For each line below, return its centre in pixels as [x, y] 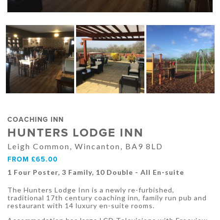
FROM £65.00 [33, 160]
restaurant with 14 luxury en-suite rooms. [81, 206]
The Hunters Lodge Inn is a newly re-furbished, [91, 190]
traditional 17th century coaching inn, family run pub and [107, 198]
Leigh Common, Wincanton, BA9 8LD [85, 146]
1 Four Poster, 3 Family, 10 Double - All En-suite [96, 172]
